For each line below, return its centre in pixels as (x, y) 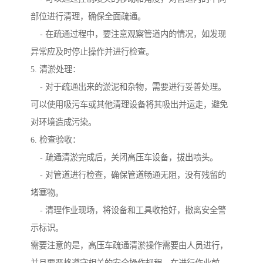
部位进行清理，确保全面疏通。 (88, 17)
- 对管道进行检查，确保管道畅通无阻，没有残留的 (128, 175)
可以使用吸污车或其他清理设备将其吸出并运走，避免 (129, 105)
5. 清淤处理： (55, 70)
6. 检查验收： (55, 140)
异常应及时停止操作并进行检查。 (92, 52)
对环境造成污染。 (63, 122)
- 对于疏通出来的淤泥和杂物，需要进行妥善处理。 (128, 87)
